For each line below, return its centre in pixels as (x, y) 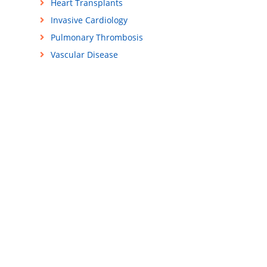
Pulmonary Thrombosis (97, 38)
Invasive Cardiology (89, 20)
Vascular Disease (84, 55)
